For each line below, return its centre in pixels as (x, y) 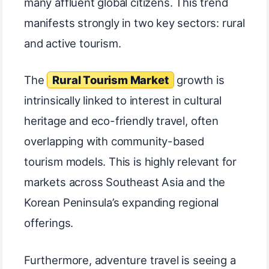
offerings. (49, 223)
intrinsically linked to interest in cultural (123, 101)
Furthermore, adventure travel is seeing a (130, 260)
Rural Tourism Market (110, 80)
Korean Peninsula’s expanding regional (122, 203)
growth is (199, 80)
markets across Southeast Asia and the (125, 182)
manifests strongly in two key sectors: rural (134, 23)
